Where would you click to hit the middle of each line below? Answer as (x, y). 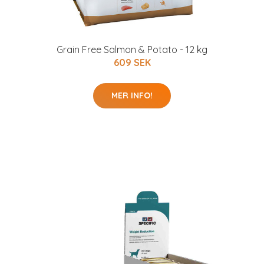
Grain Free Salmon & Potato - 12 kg (132, 49)
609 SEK (132, 62)
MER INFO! (132, 95)
